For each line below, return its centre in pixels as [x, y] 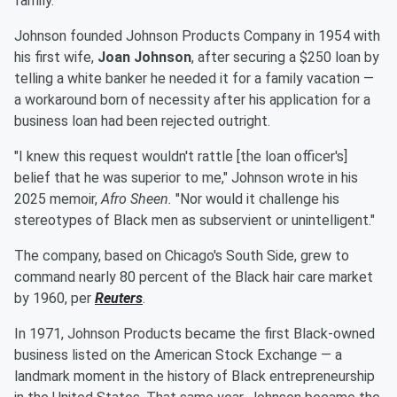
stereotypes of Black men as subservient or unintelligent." [195, 221]
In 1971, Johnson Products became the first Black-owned [195, 334]
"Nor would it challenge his [256, 199]
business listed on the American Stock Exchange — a [178, 355]
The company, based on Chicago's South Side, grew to [182, 256]
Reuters [119, 299]
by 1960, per [54, 299]
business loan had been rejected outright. [144, 121]
